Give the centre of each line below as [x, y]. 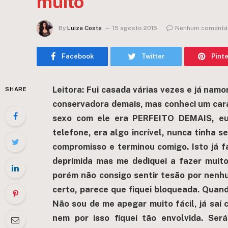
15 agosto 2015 [135, 28]
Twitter [153, 56]
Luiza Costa [84, 28]
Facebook [78, 56]
